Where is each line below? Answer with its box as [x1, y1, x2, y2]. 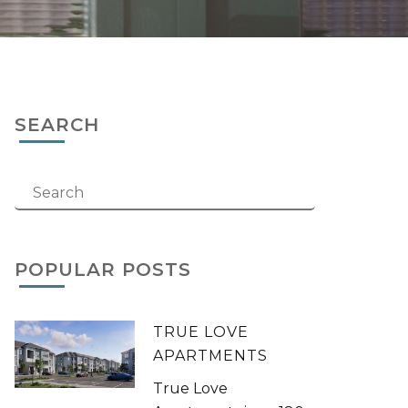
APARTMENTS [153, 347, 269, 364]
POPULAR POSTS [15, 259, 192, 280]
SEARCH [15, 114, 100, 136]
